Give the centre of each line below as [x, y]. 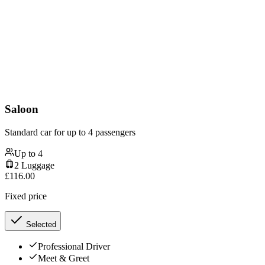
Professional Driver [74, 246]
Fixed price [26, 196]
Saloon [22, 109]
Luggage [37, 165]
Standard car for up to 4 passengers [70, 132]
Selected [40, 224]
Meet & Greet [64, 258]
